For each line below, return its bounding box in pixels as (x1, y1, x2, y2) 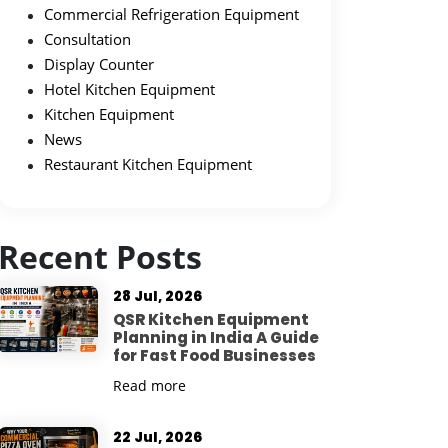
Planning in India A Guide (113, 327, 319, 348)
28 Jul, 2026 (113, 286, 202, 306)
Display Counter (44, 54, 154, 74)
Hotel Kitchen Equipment (44, 79, 215, 99)
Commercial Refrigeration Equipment (44, 4, 299, 24)
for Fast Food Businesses (113, 345, 316, 366)
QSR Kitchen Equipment (113, 309, 309, 330)
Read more (113, 376, 186, 395)
